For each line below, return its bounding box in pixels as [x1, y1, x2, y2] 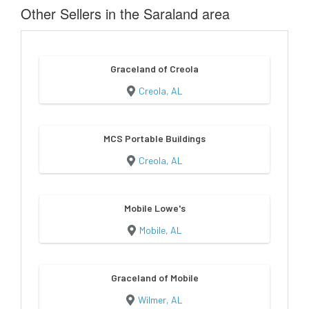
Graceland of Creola [110, 62, 199, 74]
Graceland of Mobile [110, 271, 199, 283]
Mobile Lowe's [123, 201, 186, 214]
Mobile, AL [139, 223, 182, 236]
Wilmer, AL [138, 293, 183, 306]
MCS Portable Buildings [103, 132, 206, 144]
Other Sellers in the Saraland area [21, 3, 230, 23]
